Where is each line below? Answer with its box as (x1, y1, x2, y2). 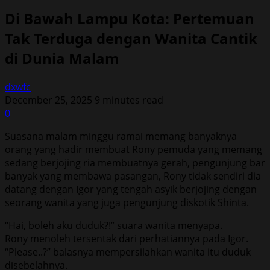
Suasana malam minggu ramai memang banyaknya (5, 129, 237, 143)
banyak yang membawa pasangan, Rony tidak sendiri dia (5, 169, 261, 183)
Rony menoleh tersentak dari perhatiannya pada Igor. (5, 231, 248, 245)
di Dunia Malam (5, 48, 119, 68)
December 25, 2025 (5, 93, 95, 107)
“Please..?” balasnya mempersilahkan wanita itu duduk (5, 245, 251, 259)
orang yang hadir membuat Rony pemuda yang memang (5, 142, 262, 156)
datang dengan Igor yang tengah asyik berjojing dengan (5, 182, 257, 196)
